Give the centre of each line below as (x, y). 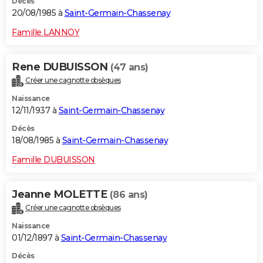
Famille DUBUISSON (53, 160)
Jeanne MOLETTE (61, 195)
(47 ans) (129, 68)
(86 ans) (129, 195)
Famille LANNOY (45, 33)
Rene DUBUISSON (61, 67)
